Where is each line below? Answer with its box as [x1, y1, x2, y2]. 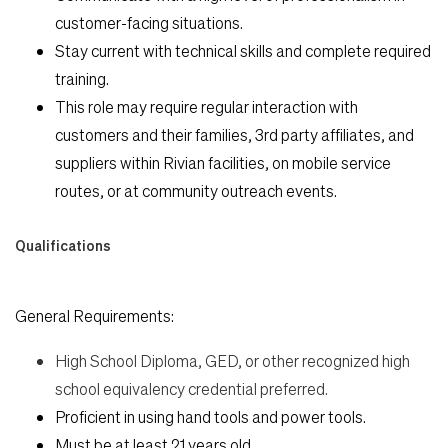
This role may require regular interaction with [55, 95, 358, 117]
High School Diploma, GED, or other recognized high [55, 349, 410, 371]
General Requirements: [15, 304, 174, 326]
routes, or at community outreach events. [55, 179, 337, 201]
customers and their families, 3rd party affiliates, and [55, 123, 414, 145]
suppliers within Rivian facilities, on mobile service [55, 151, 391, 173]
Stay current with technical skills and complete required [55, 39, 431, 61]
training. [55, 67, 109, 89]
